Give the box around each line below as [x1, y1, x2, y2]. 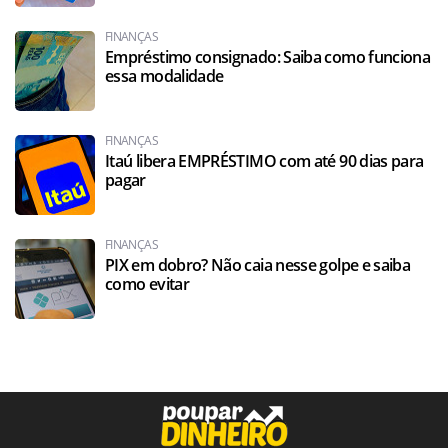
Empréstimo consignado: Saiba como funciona [105, 46, 431, 69]
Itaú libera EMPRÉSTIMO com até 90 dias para [105, 150, 424, 173]
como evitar [105, 273, 189, 296]
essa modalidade [105, 65, 224, 88]
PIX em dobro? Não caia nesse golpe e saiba [105, 254, 411, 277]
